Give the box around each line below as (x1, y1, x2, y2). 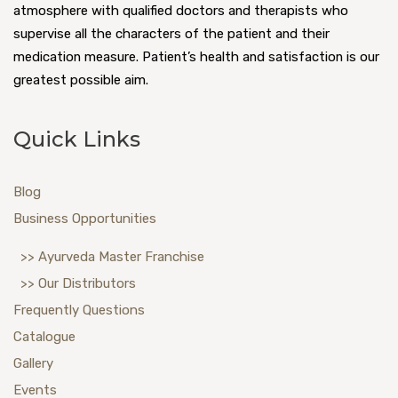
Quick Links (13, 126, 140, 152)
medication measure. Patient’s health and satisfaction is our (13, 49, 379, 66)
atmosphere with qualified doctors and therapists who (13, 3, 348, 20)
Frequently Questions (13, 301, 145, 318)
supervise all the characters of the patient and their (13, 26, 330, 43)
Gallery (13, 354, 53, 371)
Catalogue (13, 328, 76, 345)
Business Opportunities (13, 210, 156, 227)
